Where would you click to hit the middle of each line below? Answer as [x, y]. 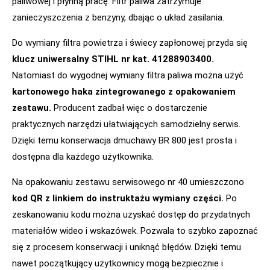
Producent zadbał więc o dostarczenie [129, 108]
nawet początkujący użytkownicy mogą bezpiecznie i [118, 263]
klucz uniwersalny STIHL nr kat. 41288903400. [113, 59]
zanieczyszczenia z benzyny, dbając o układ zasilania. [118, 17]
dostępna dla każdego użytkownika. [83, 156]
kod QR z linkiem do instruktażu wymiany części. [118, 198]
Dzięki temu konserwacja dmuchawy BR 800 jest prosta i [124, 140]
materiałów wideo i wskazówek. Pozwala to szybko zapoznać [135, 231]
